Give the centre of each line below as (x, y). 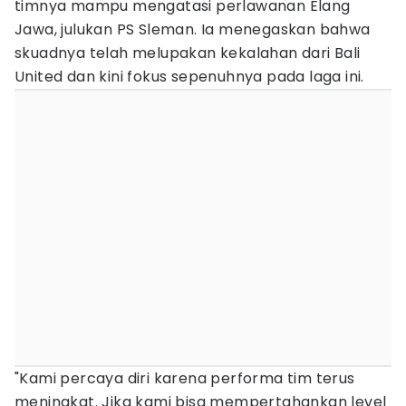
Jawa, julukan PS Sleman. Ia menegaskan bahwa (193, 29)
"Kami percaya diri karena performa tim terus (185, 378)
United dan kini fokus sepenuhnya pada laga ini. (189, 77)
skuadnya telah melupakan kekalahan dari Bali (188, 53)
